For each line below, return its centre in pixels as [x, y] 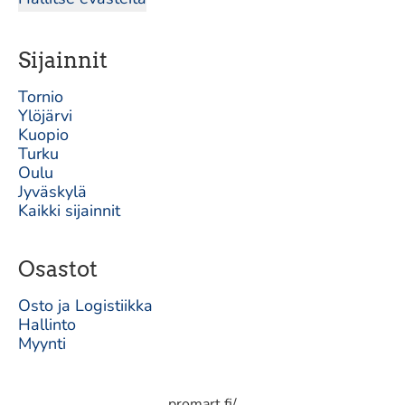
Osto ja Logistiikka [85, 306]
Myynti [42, 344]
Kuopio [43, 135]
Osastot [58, 269]
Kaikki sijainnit [69, 211]
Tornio [41, 97]
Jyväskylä [52, 192]
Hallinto [47, 325]
